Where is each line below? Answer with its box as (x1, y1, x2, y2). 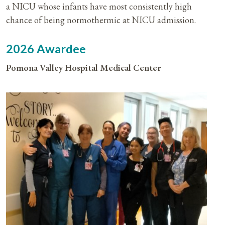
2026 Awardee (6, 42, 86, 56)
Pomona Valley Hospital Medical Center (6, 62, 161, 74)
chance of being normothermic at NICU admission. (6, 14, 196, 26)
